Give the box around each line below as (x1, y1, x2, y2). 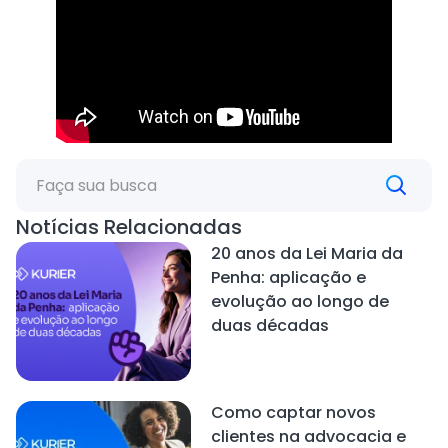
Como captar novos (210, 401, 376, 425)
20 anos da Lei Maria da (210, 241, 403, 265)
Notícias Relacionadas (16, 212, 242, 241)
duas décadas (210, 313, 329, 337)
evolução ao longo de (210, 289, 389, 313)
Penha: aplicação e (210, 265, 366, 289)
